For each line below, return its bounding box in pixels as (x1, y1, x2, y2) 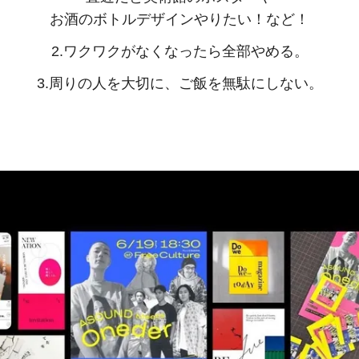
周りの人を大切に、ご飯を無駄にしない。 (48, 75, 323, 92)
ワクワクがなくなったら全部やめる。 (63, 43, 309, 60)
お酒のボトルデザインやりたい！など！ (50, 11, 309, 28)
